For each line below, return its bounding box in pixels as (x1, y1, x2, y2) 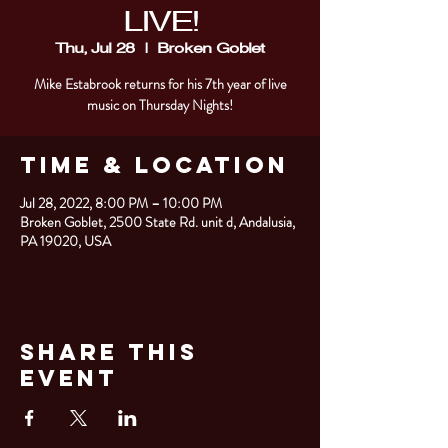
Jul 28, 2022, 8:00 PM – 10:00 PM (20, 192, 222, 213)
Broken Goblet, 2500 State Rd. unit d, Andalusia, (20, 211, 295, 232)
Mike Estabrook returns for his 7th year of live (33, 73, 287, 94)
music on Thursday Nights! (87, 94, 233, 115)
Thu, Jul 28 (55, 39, 134, 56)
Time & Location (20, 150, 289, 179)
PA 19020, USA (20, 230, 111, 251)
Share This (20, 337, 198, 366)
